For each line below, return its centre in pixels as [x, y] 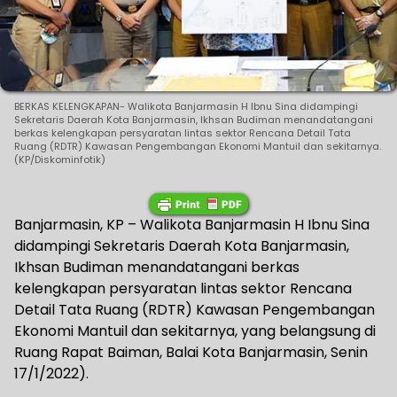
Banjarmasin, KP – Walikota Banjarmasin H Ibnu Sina [192, 224]
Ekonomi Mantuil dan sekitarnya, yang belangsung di [195, 331]
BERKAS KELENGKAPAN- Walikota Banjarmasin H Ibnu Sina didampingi [186, 106]
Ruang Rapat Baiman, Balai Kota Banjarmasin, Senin [191, 352]
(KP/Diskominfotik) [60, 159]
